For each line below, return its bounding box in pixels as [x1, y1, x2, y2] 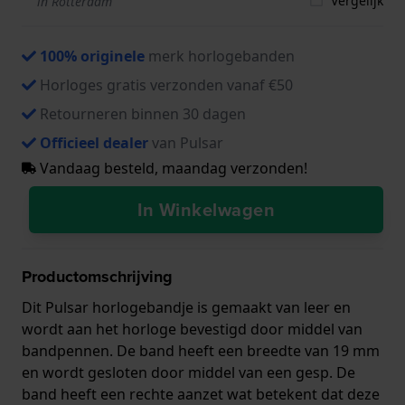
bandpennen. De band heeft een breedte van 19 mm [22, 340, 380, 361]
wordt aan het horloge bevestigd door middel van [22, 318, 363, 339]
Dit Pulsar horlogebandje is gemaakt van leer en [22, 297, 351, 317]
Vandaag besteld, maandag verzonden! [36, 157, 307, 178]
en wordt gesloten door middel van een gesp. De [22, 362, 355, 382]
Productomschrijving [22, 264, 173, 288]
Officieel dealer [40, 132, 148, 153]
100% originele [40, 45, 145, 66]
